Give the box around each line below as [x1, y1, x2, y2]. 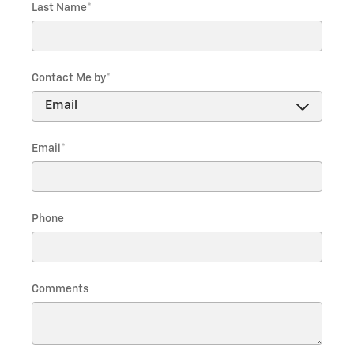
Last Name [32, 2, 87, 13]
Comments [32, 283, 88, 295]
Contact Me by [32, 72, 106, 84]
